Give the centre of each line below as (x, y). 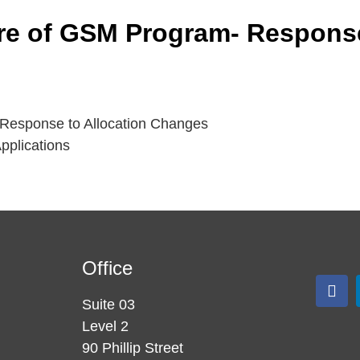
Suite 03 (108, 304)
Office (107, 268)
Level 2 (105, 326)
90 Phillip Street (133, 348)
